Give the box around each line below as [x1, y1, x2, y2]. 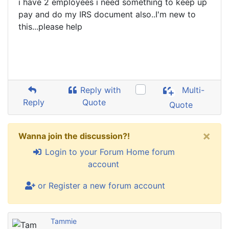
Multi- [179, 85, 205, 96]
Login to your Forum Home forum [42, 147, 175, 157]
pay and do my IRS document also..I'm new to [18, 9, 196, 19]
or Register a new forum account [35, 180, 165, 191]
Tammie [51, 217, 77, 225]
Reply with [78, 85, 121, 95]
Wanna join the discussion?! [18, 131, 130, 141]
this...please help [18, 21, 82, 32]
